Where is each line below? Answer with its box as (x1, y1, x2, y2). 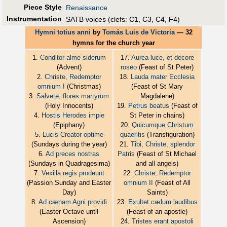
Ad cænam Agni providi (38, 198, 107, 206)
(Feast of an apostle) (127, 207, 187, 215)
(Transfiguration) (144, 130, 195, 138)
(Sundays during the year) (31, 140, 107, 148)
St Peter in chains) (130, 111, 184, 119)
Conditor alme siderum (40, 53, 106, 61)
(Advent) (56, 63, 82, 71)
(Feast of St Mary (131, 82, 183, 90)
